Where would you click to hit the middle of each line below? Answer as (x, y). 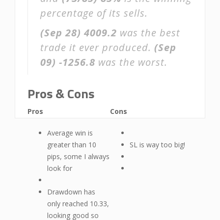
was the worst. (131, 62)
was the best (149, 33)
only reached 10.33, (78, 204)
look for (60, 168)
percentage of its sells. (94, 13)
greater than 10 (72, 145)
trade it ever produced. (97, 47)
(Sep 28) (61, 33)
